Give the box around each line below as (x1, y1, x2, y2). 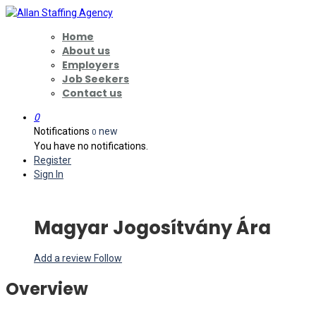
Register (34, 154, 71, 166)
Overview (6, 276, 88, 300)
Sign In (34, 169, 63, 180)
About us (62, 44, 110, 58)
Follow (94, 252, 122, 264)
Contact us (62, 86, 122, 100)
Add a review (34, 252, 94, 264)
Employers (62, 58, 119, 72)
